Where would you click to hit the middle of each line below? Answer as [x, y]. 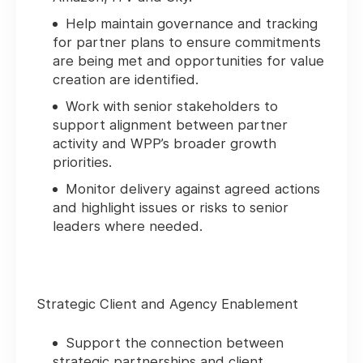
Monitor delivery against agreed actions [193, 189]
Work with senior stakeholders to [172, 107]
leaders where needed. [128, 226]
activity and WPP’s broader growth [164, 144]
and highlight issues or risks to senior [171, 208]
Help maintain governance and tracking [192, 24]
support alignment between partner [170, 125]
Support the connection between [175, 343]
